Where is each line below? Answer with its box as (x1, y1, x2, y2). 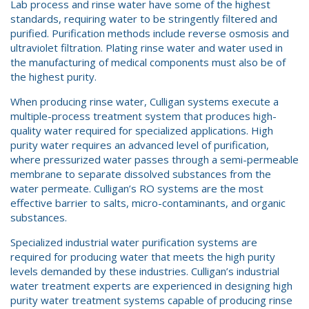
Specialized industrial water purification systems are (10, 235, 257, 249)
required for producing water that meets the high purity (10, 250, 275, 263)
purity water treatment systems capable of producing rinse (10, 293, 292, 307)
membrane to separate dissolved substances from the (10, 167, 271, 181)
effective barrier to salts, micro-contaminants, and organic (10, 196, 286, 210)
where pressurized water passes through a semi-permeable (10, 152, 299, 166)
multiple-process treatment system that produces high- (10, 109, 277, 123)
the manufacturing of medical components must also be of (10, 55, 286, 69)
